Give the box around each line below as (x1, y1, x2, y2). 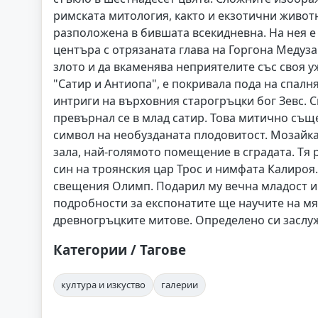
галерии (161, 278, 198, 291)
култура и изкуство (61, 278, 146, 291)
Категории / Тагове (53, 241, 186, 258)
